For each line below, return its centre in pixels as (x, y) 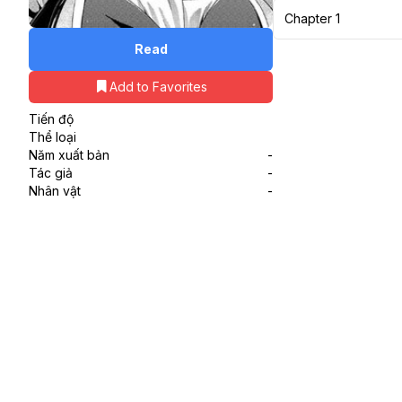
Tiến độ (51, 118)
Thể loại (52, 136)
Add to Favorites (158, 86)
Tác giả (51, 172)
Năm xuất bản (69, 154)
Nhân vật (55, 190)
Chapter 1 (312, 18)
